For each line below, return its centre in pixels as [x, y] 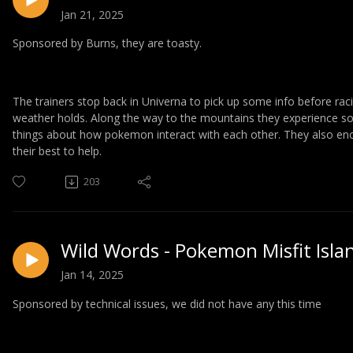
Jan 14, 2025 [92, 275]
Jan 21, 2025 [92, 14]
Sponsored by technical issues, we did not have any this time [167, 304]
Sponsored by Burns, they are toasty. [107, 43]
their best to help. [57, 151]
